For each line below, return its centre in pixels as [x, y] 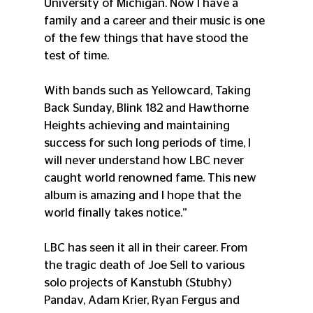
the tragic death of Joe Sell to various [145, 265]
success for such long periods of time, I [148, 143]
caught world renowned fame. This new [151, 178]
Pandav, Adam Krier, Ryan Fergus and [143, 300]
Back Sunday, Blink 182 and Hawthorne [147, 108]
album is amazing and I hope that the [144, 196]
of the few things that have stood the [147, 38]
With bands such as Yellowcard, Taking [148, 91]
